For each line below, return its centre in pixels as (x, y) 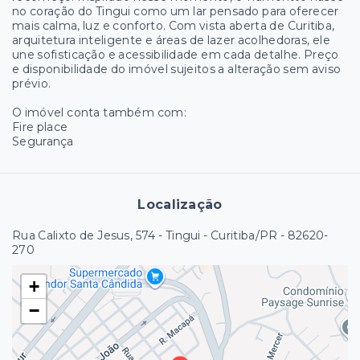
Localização (180, 205)
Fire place (40, 127)
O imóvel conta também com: (99, 113)
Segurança (43, 142)
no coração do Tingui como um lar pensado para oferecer (176, 12)
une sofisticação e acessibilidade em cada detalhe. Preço (176, 55)
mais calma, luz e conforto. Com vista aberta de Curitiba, (174, 26)
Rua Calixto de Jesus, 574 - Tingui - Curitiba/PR (145, 236)
